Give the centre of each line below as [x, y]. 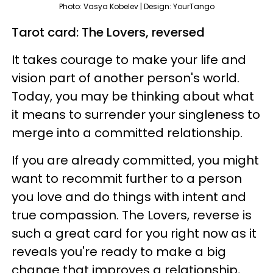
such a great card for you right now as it [134, 233]
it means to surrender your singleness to [136, 114]
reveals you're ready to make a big [119, 251]
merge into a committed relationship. [129, 133]
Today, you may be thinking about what [133, 96]
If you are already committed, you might [135, 160]
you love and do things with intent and [129, 197]
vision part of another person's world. [126, 78]
